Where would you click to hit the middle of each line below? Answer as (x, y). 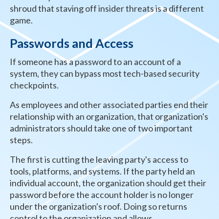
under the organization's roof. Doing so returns (99, 206)
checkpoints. (34, 85)
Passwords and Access (72, 43)
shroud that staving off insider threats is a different (107, 8)
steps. (21, 140)
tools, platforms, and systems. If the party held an (102, 171)
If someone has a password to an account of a (95, 61)
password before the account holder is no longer (102, 194)
